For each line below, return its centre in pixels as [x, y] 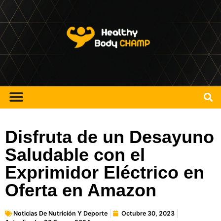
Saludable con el [75, 154]
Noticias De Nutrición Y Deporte [60, 213]
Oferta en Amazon [81, 190]
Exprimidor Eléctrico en [105, 172]
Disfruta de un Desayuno [110, 137]
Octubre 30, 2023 [148, 213]
